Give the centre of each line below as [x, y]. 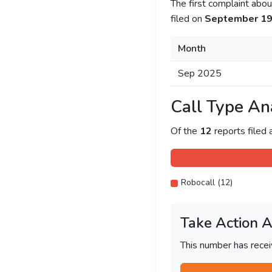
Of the [185, 131]
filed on [187, 19]
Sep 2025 [199, 73]
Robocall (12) [206, 182]
